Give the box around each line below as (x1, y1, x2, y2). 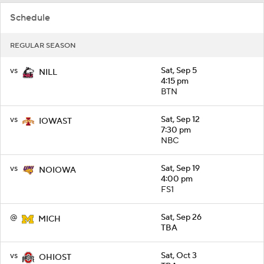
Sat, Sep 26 (161, 212, 202, 223)
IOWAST (39, 116, 72, 127)
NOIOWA (39, 165, 76, 176)
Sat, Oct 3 (161, 250, 197, 262)
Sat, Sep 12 (161, 114, 200, 126)
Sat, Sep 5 (161, 65, 197, 77)
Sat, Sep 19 (161, 163, 200, 174)
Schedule (10, 12, 50, 24)
